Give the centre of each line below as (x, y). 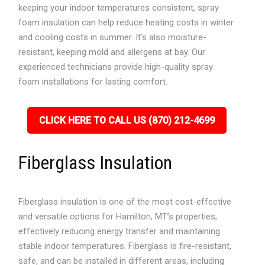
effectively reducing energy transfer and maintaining (119, 231)
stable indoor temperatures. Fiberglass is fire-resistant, (125, 246)
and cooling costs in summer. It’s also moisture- (113, 37)
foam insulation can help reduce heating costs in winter (126, 22)
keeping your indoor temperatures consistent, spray (119, 8)
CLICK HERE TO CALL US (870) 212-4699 (127, 120)
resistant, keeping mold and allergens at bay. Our (112, 52)
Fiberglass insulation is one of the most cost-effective (125, 202)
